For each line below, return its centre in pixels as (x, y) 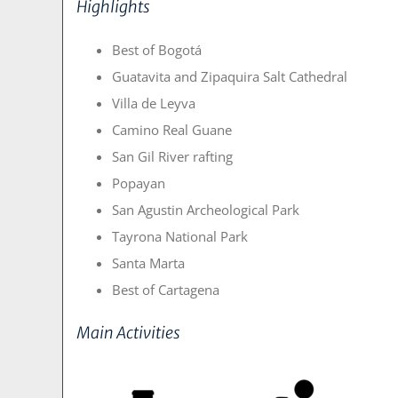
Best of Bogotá (157, 49)
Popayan (139, 183)
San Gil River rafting (172, 156)
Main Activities (128, 332)
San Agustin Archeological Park (206, 209)
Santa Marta (148, 263)
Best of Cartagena (166, 289)
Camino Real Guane (172, 129)
